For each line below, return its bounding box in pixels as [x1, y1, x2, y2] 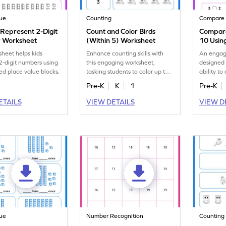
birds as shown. [86, 77, 128, 84]
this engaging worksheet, [86, 59, 155, 66]
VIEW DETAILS [86, 98, 135, 106]
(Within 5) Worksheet [86, 36, 156, 44]
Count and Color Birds [86, 27, 156, 35]
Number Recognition [86, 212, 144, 219]
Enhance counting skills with [86, 50, 164, 57]
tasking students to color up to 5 [86, 68, 175, 75]
